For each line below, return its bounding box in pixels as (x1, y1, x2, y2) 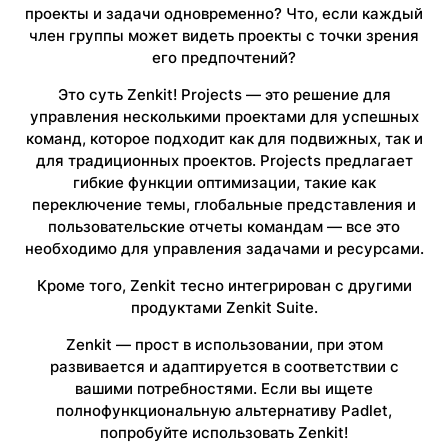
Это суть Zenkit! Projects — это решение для (57, 85, 391, 104)
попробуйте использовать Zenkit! (100, 423, 348, 442)
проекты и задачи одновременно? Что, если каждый (25, 4, 423, 23)
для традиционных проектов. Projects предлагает (35, 151, 413, 170)
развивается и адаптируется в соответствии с (49, 357, 399, 376)
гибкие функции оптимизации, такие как (72, 173, 376, 192)
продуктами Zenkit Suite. (130, 298, 318, 317)
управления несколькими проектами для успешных (29, 107, 419, 126)
